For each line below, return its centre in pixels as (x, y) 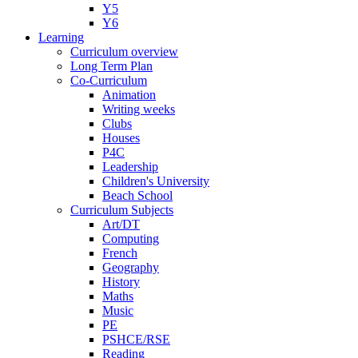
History (121, 282)
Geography (131, 267)
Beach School (137, 195)
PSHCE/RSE (136, 339)
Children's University (156, 181)
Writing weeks (139, 109)
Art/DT (121, 224)
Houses (121, 138)
